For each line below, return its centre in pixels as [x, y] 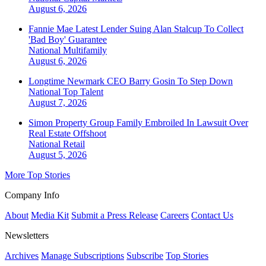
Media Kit [50, 216]
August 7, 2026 [58, 103]
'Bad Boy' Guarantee [68, 40]
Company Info [32, 195]
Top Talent [83, 92]
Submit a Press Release [115, 216]
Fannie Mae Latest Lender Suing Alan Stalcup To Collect [136, 29]
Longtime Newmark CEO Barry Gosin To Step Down [131, 81]
